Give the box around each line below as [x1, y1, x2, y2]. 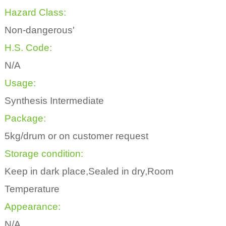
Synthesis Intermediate [4, 95, 104, 106]
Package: [4, 112, 46, 124]
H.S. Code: [4, 42, 52, 53]
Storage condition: [4, 148, 83, 159]
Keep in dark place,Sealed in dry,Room [4, 165, 174, 177]
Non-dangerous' [4, 24, 75, 35]
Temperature [4, 183, 60, 194]
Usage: [4, 77, 36, 88]
